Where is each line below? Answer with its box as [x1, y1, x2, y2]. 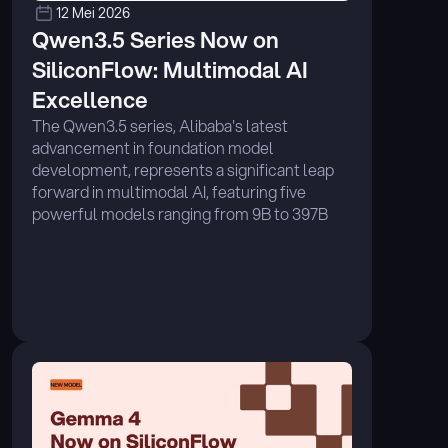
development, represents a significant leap [32, 158, 334, 181]
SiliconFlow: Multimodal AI [32, 54, 308, 85]
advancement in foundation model [32, 136, 274, 159]
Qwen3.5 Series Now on [32, 24, 279, 55]
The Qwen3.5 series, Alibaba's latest [32, 114, 288, 137]
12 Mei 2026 [56, 3, 130, 23]
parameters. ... [32, 224, 130, 247]
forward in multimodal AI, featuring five [32, 180, 306, 203]
